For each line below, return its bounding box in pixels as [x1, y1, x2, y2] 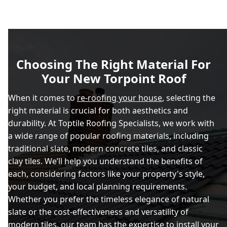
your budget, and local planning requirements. [8, 181, 187, 192]
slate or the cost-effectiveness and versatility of [8, 206, 188, 217]
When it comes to [8, 92, 77, 103]
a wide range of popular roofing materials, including [8, 130, 209, 141]
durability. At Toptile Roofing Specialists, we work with [8, 118, 214, 129]
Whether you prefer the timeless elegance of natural [8, 194, 209, 205]
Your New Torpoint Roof [41, 70, 186, 87]
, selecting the [162, 92, 215, 103]
